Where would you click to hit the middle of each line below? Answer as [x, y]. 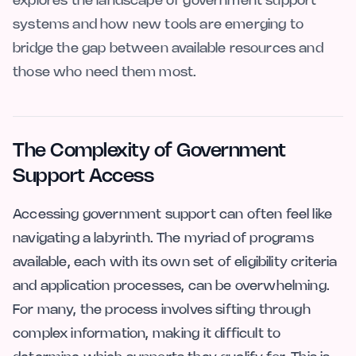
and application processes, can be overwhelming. [171, 286]
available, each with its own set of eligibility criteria [175, 262]
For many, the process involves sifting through [162, 310]
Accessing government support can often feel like [173, 214]
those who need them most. [105, 72]
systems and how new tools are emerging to [158, 24]
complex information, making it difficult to [147, 333]
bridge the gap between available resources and [168, 48]
